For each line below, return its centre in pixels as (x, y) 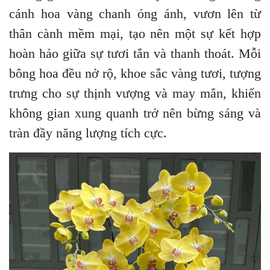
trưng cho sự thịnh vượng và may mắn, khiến (135, 93)
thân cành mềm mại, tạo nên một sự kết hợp (135, 33)
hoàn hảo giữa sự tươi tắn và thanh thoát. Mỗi (135, 53)
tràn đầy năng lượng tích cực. (90, 133)
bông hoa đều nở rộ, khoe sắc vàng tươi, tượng (135, 73)
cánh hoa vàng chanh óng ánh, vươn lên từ (135, 13)
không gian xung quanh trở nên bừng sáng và (135, 113)
